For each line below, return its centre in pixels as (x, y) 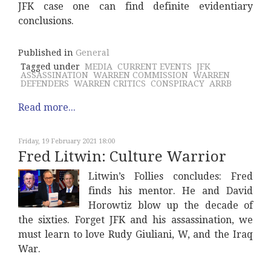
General (93, 53)
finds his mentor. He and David (171, 191)
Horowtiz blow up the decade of (171, 206)
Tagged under (50, 67)
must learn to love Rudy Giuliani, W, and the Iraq (135, 235)
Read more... (47, 108)
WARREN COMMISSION (141, 75)
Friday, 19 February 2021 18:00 (67, 142)
